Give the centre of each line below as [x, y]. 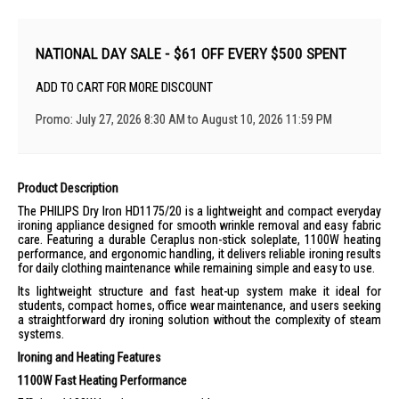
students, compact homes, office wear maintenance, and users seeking [199, 305]
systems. [41, 334]
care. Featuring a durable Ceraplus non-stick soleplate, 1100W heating [199, 240]
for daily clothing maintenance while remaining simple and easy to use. [196, 268]
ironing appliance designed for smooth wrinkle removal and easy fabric [199, 225]
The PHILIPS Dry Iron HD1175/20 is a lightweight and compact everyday [199, 211]
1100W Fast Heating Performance [102, 380]
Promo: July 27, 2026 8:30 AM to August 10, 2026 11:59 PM [184, 119]
